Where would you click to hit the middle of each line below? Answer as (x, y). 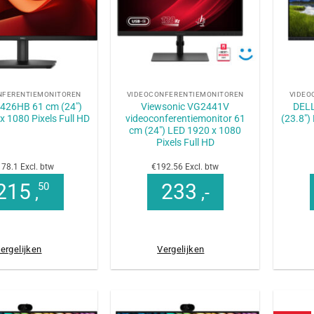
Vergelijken (181, 250)
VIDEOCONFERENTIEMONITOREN (185, 95)
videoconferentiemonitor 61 (185, 119)
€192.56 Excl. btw (185, 167)
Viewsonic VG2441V (185, 107)
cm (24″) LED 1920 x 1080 (185, 131)
